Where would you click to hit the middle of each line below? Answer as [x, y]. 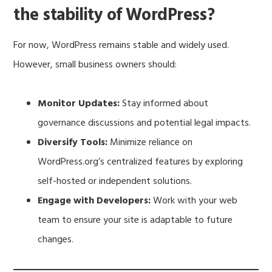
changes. [56, 240]
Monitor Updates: [79, 104]
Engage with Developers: [94, 201]
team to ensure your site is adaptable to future [135, 220]
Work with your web [194, 201]
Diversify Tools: [73, 142]
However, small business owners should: [95, 65]
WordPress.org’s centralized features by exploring [141, 162]
